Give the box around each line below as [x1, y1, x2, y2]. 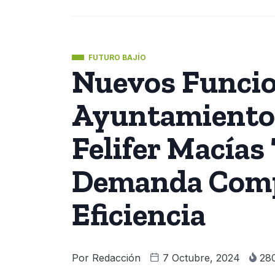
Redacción [92, 251, 141, 264]
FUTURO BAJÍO [88, 52, 146, 62]
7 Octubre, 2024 [160, 251, 243, 264]
